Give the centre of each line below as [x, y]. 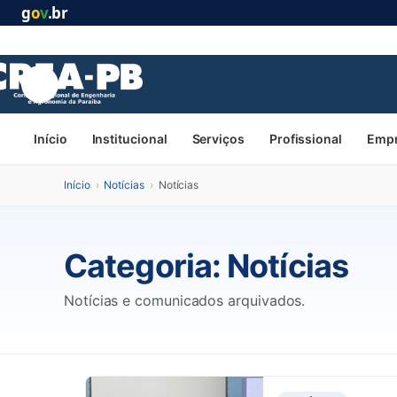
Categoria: [146, 266]
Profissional [305, 139]
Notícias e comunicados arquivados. [185, 300]
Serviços [218, 139]
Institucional [129, 139]
